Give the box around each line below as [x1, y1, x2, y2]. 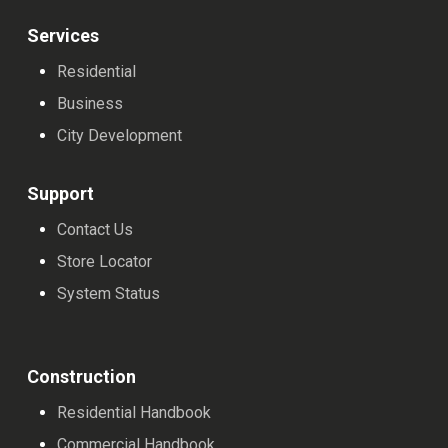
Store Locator [57, 252, 153, 272]
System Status [57, 284, 161, 304]
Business [57, 94, 124, 114]
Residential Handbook [57, 403, 212, 423]
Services [27, 25, 100, 47]
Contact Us [57, 220, 134, 240]
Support [27, 183, 95, 205]
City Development [57, 126, 183, 146]
